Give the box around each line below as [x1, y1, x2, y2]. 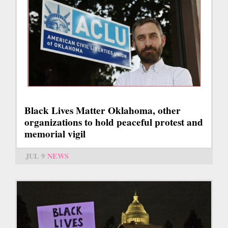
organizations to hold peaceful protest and [24, 115, 203, 129]
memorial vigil [24, 126, 85, 141]
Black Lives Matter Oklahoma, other [24, 103, 181, 118]
